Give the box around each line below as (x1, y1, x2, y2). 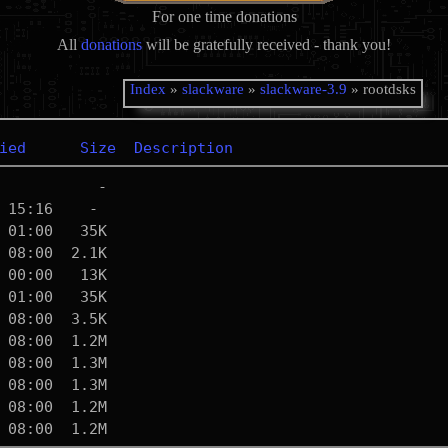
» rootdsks (347, 81, 417, 97)
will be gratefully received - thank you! (142, 36, 391, 53)
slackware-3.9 (260, 81, 348, 97)
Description (133, 139, 233, 157)
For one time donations (151, 8, 297, 25)
